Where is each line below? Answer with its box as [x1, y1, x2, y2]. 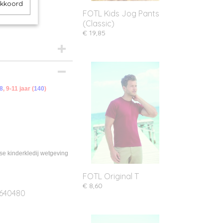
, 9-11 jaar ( [3, 85, 34, 92]
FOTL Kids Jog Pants [83, 8, 159, 18]
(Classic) [83, 18, 114, 28]
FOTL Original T [83, 171, 139, 181]
